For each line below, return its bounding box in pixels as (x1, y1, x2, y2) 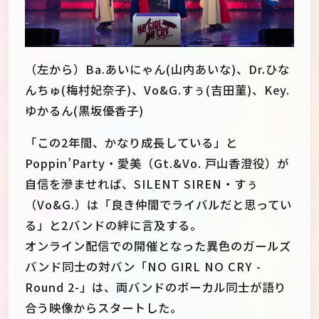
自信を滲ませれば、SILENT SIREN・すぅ (25, 174, 258, 192)
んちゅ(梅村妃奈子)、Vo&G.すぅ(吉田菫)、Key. (25, 80, 291, 98)
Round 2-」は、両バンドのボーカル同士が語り (25, 278, 286, 296)
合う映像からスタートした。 (25, 298, 182, 316)
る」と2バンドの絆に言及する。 (25, 216, 202, 234)
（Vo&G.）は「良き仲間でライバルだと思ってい (25, 195, 292, 213)
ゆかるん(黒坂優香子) (25, 101, 144, 119)
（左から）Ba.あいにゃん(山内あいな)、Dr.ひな (25, 60, 290, 78)
